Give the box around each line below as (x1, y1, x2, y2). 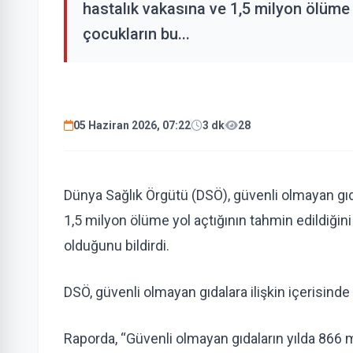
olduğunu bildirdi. (64, 237, 169, 254)
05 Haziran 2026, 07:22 (73, 119, 191, 132)
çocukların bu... (83, 24, 190, 43)
